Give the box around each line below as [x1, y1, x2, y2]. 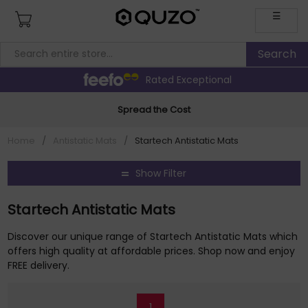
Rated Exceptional [145, 72, 232, 87]
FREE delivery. [8, 258, 70, 272]
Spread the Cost [118, 102, 190, 116]
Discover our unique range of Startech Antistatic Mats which [8, 230, 298, 243]
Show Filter [135, 166, 186, 180]
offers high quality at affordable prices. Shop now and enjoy [8, 244, 296, 258]
